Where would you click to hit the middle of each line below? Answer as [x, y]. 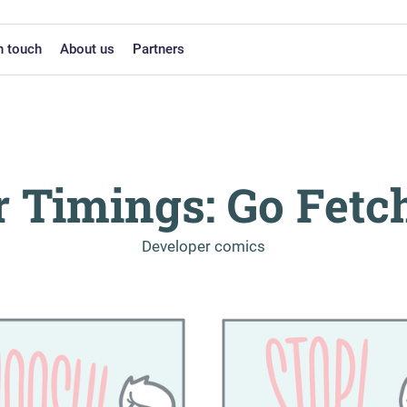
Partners [158, 49]
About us [87, 49]
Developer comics [203, 246]
